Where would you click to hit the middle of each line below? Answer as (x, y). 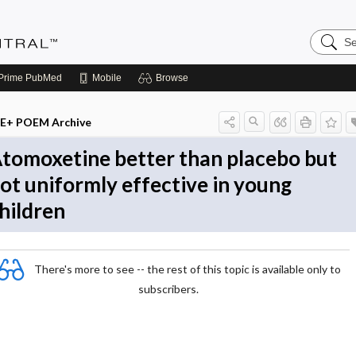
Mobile (107, 78)
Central (330, 60)
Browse (172, 78)
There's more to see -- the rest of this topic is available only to (188, 269)
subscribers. (168, 289)
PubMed (43, 78)
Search (329, 35)
